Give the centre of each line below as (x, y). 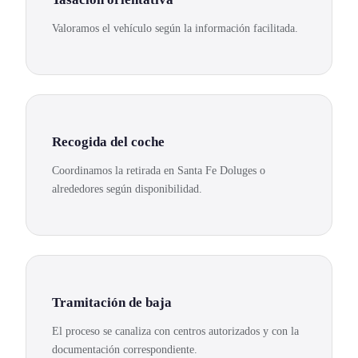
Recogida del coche (108, 142)
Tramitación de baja (112, 302)
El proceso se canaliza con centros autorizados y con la (175, 331)
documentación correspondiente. (125, 350)
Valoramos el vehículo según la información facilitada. (175, 28)
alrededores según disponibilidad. (127, 189)
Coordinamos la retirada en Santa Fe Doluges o (159, 171)
